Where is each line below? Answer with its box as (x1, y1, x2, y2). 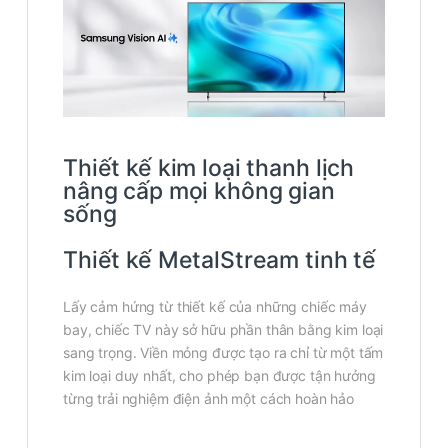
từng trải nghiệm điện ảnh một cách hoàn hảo (63, 389, 354, 407)
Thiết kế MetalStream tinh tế (63, 245, 377, 274)
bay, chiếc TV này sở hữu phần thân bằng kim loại (63, 320, 384, 338)
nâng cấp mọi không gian (63, 176, 335, 205)
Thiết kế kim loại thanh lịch (63, 153, 355, 182)
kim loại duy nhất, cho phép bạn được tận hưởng (63, 366, 376, 384)
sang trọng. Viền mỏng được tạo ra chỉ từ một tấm (63, 343, 384, 361)
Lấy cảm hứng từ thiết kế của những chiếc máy (63, 297, 367, 315)
